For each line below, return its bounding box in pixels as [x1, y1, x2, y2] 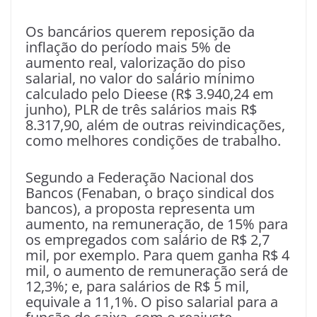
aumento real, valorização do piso [25, 53, 246, 73]
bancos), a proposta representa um [25, 199, 255, 219]
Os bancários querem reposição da [25, 22, 255, 42]
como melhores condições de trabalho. [25, 131, 281, 151]
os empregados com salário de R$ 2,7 [25, 230, 270, 250]
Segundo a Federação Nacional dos [25, 168, 254, 188]
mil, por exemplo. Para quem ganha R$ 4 [25, 246, 289, 265]
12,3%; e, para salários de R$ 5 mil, [25, 277, 249, 296]
